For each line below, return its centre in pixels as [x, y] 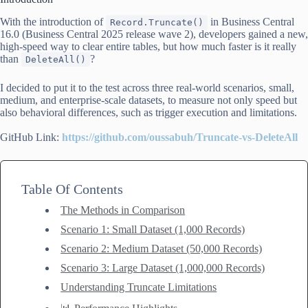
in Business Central [251, 21]
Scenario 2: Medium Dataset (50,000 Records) [162, 248]
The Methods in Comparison [123, 210]
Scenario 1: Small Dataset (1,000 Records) [153, 229]
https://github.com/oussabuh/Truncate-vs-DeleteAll [180, 137]
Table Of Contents [72, 189]
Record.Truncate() [157, 22]
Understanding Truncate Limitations [139, 287]
